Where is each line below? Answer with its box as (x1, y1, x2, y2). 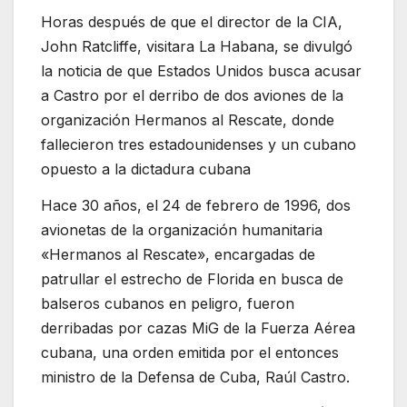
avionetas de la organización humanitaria (41, 220, 323, 239)
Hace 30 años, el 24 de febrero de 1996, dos (41, 195, 351, 214)
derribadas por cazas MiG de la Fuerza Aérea (41, 318, 355, 337)
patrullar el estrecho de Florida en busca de (41, 269, 343, 288)
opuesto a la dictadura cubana (41, 159, 251, 178)
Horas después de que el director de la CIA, (41, 12, 342, 31)
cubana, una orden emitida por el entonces (41, 342, 339, 362)
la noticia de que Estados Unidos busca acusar (41, 61, 362, 80)
